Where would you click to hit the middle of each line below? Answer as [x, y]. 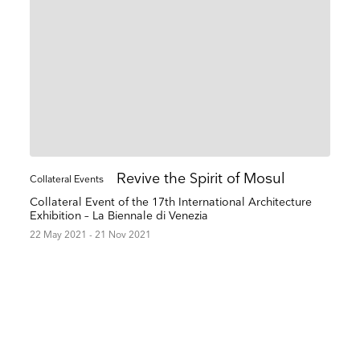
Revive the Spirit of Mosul [201, 178]
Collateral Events [67, 179]
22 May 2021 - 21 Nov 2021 [91, 235]
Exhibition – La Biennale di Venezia [119, 215]
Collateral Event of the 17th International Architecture [171, 202]
